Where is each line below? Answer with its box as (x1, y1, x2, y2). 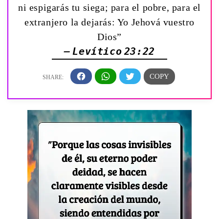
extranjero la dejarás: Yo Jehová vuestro (24, 16, 195, 27)
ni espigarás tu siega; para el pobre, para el (18, 1, 201, 13)
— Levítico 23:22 (64, 45, 155, 57)
